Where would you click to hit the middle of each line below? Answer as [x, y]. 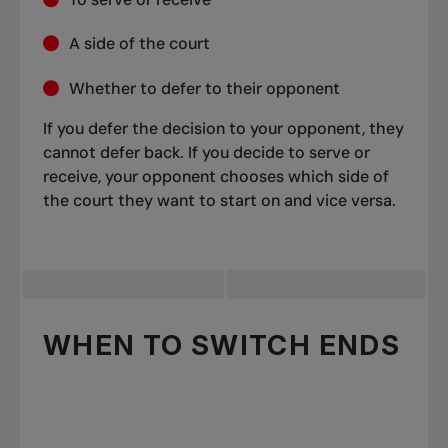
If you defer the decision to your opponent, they [223, 128]
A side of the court [139, 44]
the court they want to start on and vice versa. [219, 200]
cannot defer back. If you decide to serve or [206, 152]
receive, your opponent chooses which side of [216, 176]
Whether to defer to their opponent [204, 88]
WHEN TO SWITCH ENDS [222, 344]
